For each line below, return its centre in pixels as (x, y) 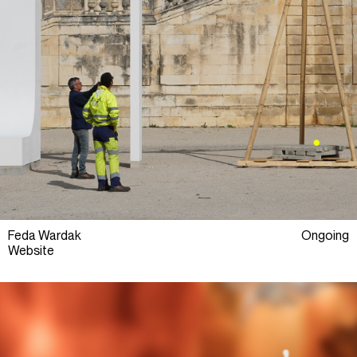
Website (31, 251)
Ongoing (325, 236)
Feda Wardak (45, 236)
